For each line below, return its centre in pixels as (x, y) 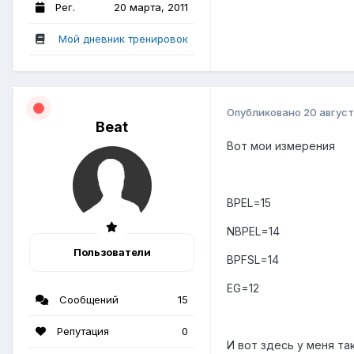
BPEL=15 (249, 203)
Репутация (81, 331)
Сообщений (87, 300)
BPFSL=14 (253, 260)
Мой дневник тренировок (123, 39)
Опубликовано (265, 112)
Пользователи (112, 252)
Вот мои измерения (281, 146)
